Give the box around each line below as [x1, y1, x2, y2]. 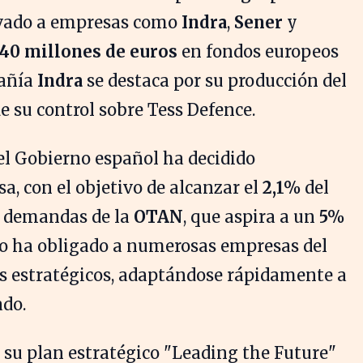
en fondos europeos [177, 41, 339, 62]
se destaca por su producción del [83, 70, 347, 91]
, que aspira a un [183, 206, 319, 227]
